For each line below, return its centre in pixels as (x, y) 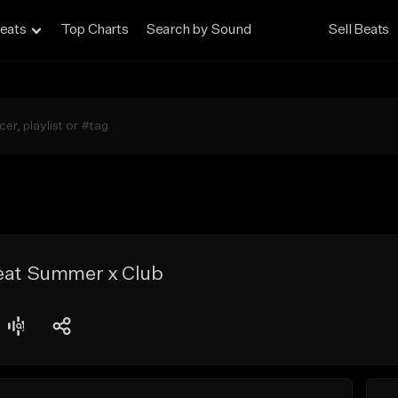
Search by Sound (199, 30)
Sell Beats (359, 30)
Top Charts (95, 30)
